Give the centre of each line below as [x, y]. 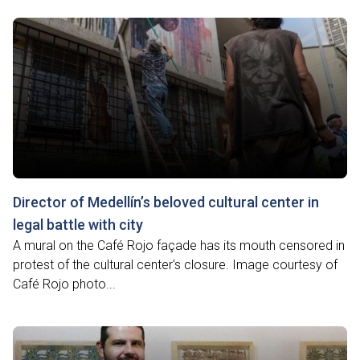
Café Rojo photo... [64, 284]
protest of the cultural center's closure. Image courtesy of [175, 265]
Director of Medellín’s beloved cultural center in [166, 202]
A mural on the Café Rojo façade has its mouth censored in [179, 245]
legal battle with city [78, 225]
